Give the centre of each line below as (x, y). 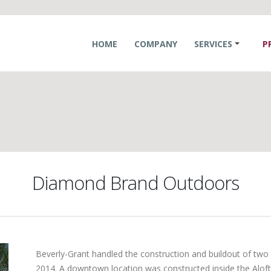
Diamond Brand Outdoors (135, 183)
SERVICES (213, 44)
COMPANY (156, 44)
